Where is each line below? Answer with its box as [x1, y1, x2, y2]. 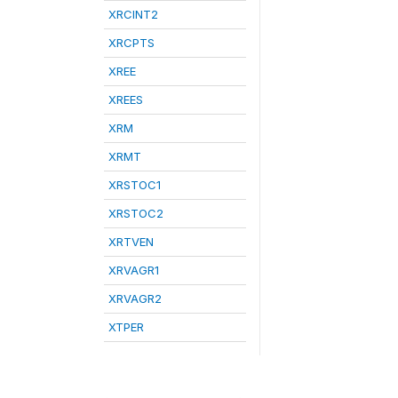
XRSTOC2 [108, 206, 163, 220]
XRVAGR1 [108, 263, 159, 277]
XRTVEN [108, 235, 154, 249]
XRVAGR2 [108, 291, 162, 306]
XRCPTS [108, 36, 155, 50]
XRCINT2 [108, 7, 158, 21]
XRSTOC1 [108, 178, 161, 192]
